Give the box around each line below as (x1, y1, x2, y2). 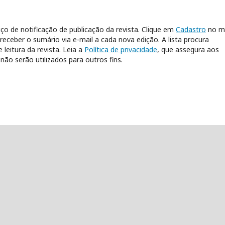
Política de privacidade (84, 45, 157, 55)
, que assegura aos (157, 45, 219, 55)
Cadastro (176, 25, 206, 35)
